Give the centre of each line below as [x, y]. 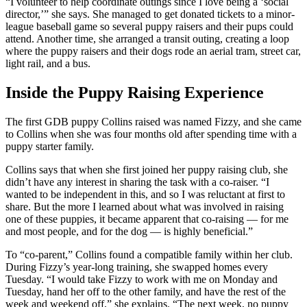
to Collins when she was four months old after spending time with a [151, 134]
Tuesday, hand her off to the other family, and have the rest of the [146, 291]
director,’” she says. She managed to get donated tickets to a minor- [150, 14]
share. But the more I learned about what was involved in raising [145, 206]
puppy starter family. [50, 146]
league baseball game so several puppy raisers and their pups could [149, 26]
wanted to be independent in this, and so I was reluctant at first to [145, 194]
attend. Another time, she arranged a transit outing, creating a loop [147, 38]
